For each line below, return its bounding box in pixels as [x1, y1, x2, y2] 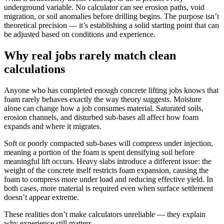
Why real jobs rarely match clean [4, 48, 176, 62]
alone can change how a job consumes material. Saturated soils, [4, 103, 203, 112]
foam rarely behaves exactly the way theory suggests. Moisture [4, 94, 201, 103]
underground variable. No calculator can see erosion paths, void [4, 3, 204, 12]
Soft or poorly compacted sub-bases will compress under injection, [4, 138, 213, 147]
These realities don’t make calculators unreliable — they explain [4, 209, 205, 218]
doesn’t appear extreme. [4, 192, 79, 201]
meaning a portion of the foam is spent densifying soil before [4, 147, 194, 156]
